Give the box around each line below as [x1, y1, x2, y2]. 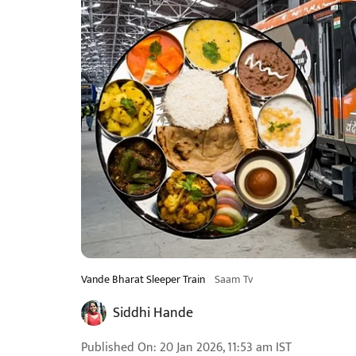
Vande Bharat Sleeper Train [81, 270, 205, 288]
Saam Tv [215, 270, 253, 288]
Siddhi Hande [113, 301, 193, 325]
